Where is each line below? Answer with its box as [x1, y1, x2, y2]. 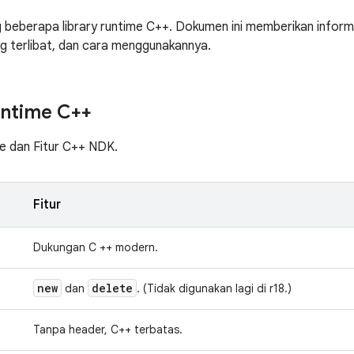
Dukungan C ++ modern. [33, 240, 158, 254]
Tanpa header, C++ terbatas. [33, 322, 183, 337]
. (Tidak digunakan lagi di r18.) [137, 281, 292, 296]
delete [92, 281, 133, 296]
